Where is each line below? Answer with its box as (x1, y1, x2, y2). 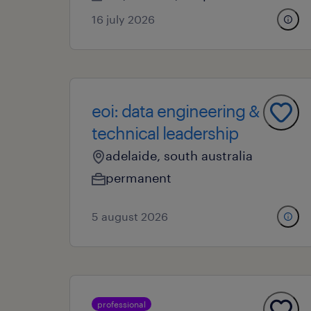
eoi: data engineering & (92, 101, 260, 121)
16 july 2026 (92, 12, 155, 26)
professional (97, 299, 146, 309)
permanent (106, 170, 171, 185)
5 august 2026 (92, 210, 168, 223)
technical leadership (92, 123, 238, 143)
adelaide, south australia (106, 148, 253, 163)
